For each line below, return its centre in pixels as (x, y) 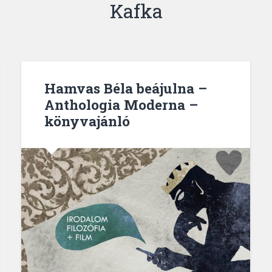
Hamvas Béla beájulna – (125, 88)
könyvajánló (87, 121)
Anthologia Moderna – (121, 104)
